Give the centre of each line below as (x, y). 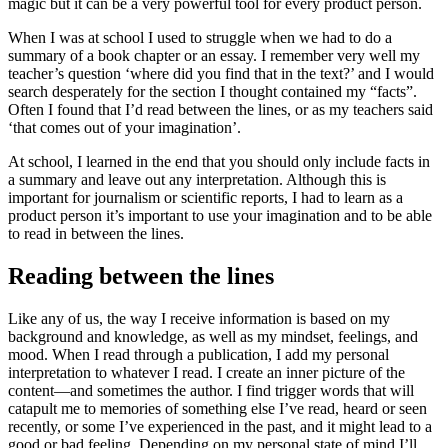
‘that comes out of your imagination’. (124, 127)
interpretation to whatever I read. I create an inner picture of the (206, 372)
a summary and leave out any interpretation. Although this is (197, 179)
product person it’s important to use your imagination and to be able (220, 215)
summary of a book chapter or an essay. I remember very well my (214, 55)
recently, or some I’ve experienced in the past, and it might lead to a (220, 426)
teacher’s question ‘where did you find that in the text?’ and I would (221, 73)
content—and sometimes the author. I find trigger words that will (211, 390)
